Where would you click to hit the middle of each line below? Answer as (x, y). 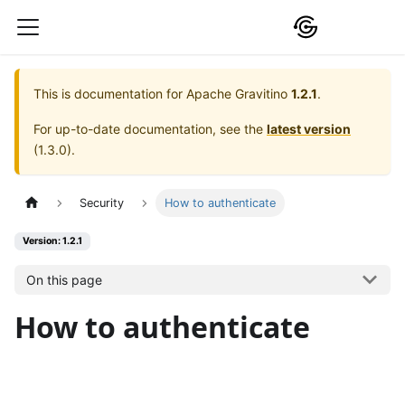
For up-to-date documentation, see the (150, 129)
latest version (309, 129)
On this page (64, 279)
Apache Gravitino (237, 94)
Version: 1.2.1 (52, 241)
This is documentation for (110, 94)
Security (102, 203)
